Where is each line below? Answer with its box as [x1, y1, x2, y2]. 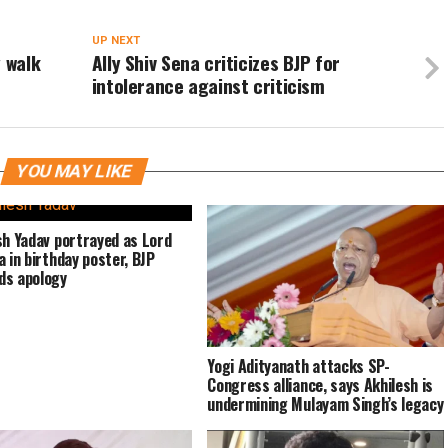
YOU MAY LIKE [13, 161, 135, 182]
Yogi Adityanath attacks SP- [207, 354, 390, 379]
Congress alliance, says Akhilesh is [207, 373, 434, 398]
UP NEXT [91, 34, 140, 48]
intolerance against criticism [91, 71, 325, 101]
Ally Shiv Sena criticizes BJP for [91, 48, 341, 78]
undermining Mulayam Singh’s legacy [207, 392, 444, 417]
